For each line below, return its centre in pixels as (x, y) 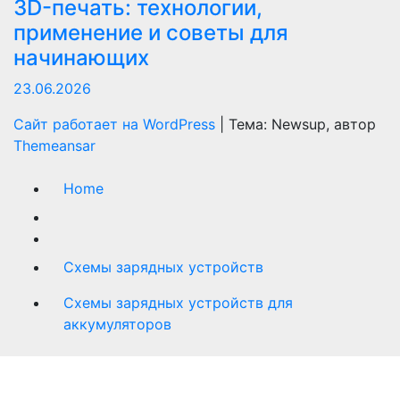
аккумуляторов (117, 324)
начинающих (81, 58)
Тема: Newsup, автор (302, 124)
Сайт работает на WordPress (117, 124)
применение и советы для (151, 33)
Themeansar (54, 146)
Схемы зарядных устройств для (178, 303)
